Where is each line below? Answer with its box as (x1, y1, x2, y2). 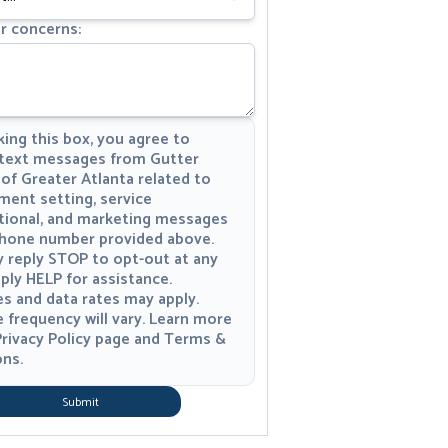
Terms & (164, 326, 226, 353)
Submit (62, 393, 99, 413)
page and (91, 326, 164, 353)
